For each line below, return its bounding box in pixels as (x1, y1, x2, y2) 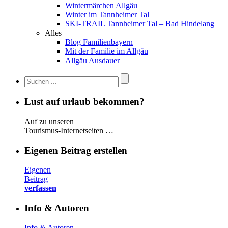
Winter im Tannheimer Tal (65, 10, 149, 19)
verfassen (24, 184, 56, 193)
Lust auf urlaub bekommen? (24, 96, 145, 107)
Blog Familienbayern (65, 37, 133, 46)
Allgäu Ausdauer (65, 55, 120, 65)
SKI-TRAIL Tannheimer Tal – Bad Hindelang (65, 19, 214, 28)
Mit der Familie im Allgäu (65, 46, 148, 55)
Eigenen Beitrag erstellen (24, 145, 127, 156)
